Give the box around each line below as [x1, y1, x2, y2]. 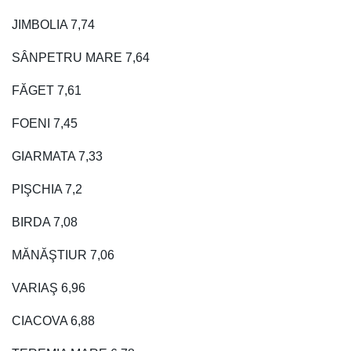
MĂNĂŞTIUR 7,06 [12, 248, 114, 262]
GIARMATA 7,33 [12, 149, 103, 163]
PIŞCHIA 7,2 [12, 182, 82, 196]
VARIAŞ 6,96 [12, 280, 85, 295]
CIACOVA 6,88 [12, 313, 95, 327]
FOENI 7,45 [12, 116, 78, 130]
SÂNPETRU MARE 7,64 [12, 50, 150, 64]
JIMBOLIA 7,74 [12, 17, 95, 31]
